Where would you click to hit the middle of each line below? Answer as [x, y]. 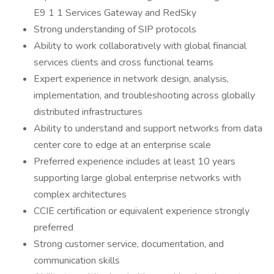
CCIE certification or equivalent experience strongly [142, 211]
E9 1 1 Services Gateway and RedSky [115, 13]
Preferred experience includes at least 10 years [135, 161]
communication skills [77, 261]
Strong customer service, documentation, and [129, 244]
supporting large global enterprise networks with [137, 178]
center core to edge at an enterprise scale [122, 145]
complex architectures [80, 194]
